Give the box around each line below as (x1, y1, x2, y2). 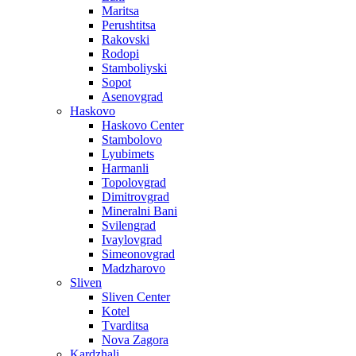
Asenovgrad (102, 90, 163, 104)
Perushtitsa (102, 18, 156, 33)
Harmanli (102, 161, 149, 176)
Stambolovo (102, 133, 162, 147)
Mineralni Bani (102, 204, 177, 219)
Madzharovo (102, 261, 165, 276)
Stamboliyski (102, 61, 167, 75)
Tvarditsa (102, 319, 149, 333)
